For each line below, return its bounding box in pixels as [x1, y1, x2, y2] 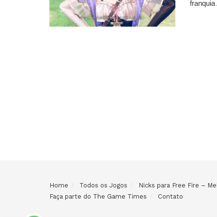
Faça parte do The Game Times [49, 193, 147, 200]
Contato [158, 193, 183, 200]
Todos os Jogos [79, 182, 127, 189]
